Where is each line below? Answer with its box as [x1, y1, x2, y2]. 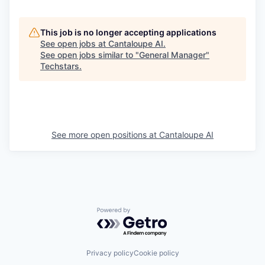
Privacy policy [86, 248, 134, 257]
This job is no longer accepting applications [40, 27, 216, 38]
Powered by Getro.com [96, 207, 201, 219]
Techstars [40, 61, 79, 72]
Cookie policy [133, 248, 179, 257]
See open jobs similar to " [40, 50, 139, 60]
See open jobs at [40, 38, 108, 49]
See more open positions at [51, 130, 159, 140]
